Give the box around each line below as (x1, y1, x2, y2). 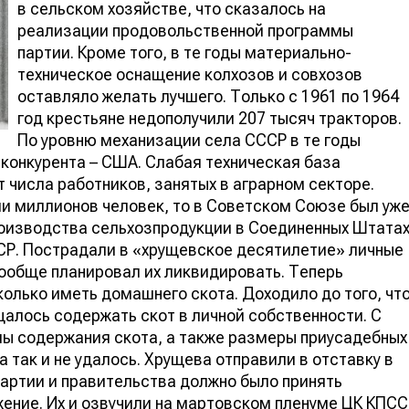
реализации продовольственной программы (17, 20, 353, 40)
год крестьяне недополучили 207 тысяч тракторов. (17, 108, 402, 128)
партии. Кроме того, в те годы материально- (17, 42, 351, 62)
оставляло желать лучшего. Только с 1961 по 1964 (17, 86, 399, 106)
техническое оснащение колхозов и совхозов (17, 64, 362, 84)
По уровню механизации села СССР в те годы (17, 130, 361, 150)
